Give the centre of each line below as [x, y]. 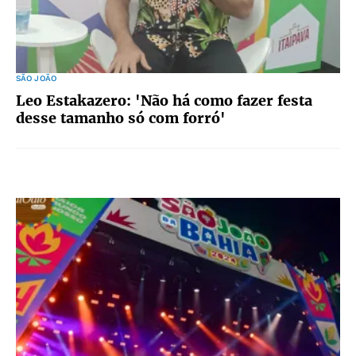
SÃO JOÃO [36, 78]
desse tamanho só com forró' [121, 118]
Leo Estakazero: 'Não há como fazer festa [164, 101]
